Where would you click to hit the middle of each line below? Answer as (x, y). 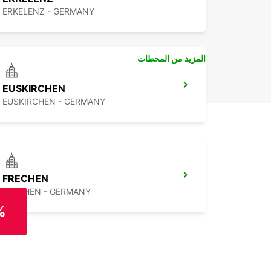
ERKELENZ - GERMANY (48, 11)
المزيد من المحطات (171, 59)
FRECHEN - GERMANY (47, 192)
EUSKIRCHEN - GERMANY (54, 102)
